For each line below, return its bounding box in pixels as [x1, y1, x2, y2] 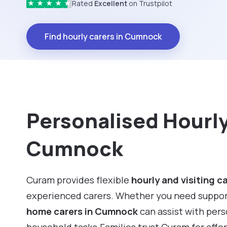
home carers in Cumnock [26, 204, 138, 218]
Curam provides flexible [26, 173, 131, 186]
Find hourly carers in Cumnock [45, 30, 162, 42]
